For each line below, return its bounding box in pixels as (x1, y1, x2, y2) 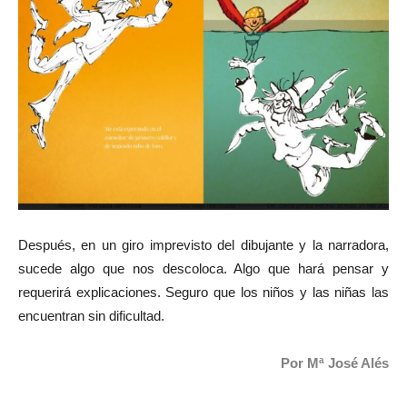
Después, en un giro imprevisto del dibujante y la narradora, (18, 236, 389, 253)
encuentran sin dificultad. (18, 307, 168, 323)
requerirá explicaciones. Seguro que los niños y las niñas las (18, 283, 389, 300)
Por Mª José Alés (281, 354, 389, 371)
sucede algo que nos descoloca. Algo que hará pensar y (18, 260, 389, 276)
